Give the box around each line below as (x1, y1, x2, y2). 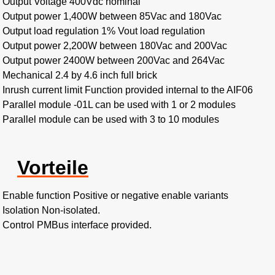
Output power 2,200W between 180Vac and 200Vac (2, 40, 227, 51)
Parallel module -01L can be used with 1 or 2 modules (2, 99, 236, 110)
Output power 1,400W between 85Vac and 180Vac (2, 10, 222, 21)
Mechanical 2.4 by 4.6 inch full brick (2, 69, 157, 80)
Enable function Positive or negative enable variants (2, 190, 228, 201)
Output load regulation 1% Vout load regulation (2, 25, 205, 36)
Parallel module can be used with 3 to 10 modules (2, 114, 219, 125)
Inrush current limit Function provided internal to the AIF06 (2, 84, 253, 95)
